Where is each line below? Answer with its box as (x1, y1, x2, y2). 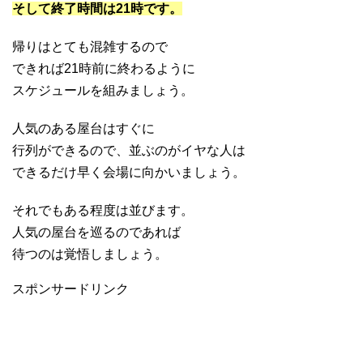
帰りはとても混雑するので (12, 39, 168, 53)
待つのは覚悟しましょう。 (12, 246, 168, 261)
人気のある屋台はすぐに (12, 121, 155, 135)
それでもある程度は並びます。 (12, 203, 194, 217)
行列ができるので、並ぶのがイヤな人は (12, 143, 246, 157)
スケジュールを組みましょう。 (12, 83, 194, 97)
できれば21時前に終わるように (12, 61, 195, 75)
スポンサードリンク (12, 281, 129, 296)
